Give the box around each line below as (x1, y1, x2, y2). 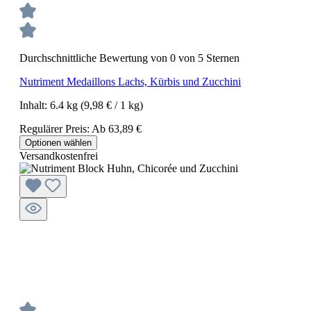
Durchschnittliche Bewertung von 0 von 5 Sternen (19, 52, 239, 65)
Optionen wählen (25, 137, 92, 149)
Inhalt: (19, 99, 50, 112)
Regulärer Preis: (19, 123, 92, 135)
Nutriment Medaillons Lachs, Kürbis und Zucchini (19, 76, 241, 88)
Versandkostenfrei (19, 150, 98, 162)
